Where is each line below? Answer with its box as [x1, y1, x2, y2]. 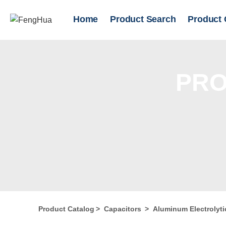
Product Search [110, 14, 176, 24]
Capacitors [104, 205, 141, 213]
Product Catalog [38, 205, 94, 213]
